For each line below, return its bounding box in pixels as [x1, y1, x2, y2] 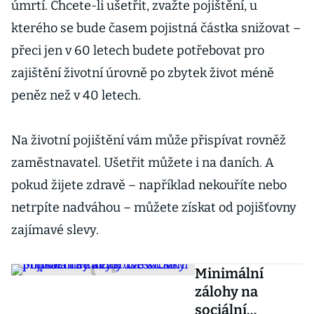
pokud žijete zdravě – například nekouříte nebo [11, 177, 287, 193]
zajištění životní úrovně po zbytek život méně [11, 65, 274, 81]
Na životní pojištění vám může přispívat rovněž [11, 132, 286, 148]
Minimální [195, 265, 264, 282]
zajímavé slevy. [11, 222, 99, 238]
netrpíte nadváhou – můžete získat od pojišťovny [11, 200, 296, 215]
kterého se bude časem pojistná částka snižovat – [11, 20, 301, 36]
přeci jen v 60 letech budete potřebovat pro [11, 43, 264, 58]
